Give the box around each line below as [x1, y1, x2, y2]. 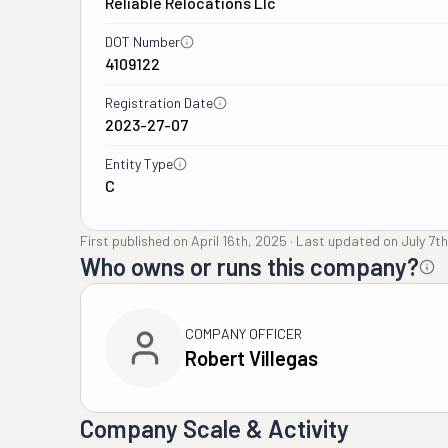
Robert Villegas [185, 346, 318, 370]
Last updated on [296, 232, 398, 249]
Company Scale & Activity [80, 414, 349, 443]
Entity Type [105, 155, 173, 172]
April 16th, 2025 [191, 232, 287, 249]
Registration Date [105, 94, 213, 111]
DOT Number [105, 33, 180, 50]
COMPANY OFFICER [185, 325, 302, 342]
